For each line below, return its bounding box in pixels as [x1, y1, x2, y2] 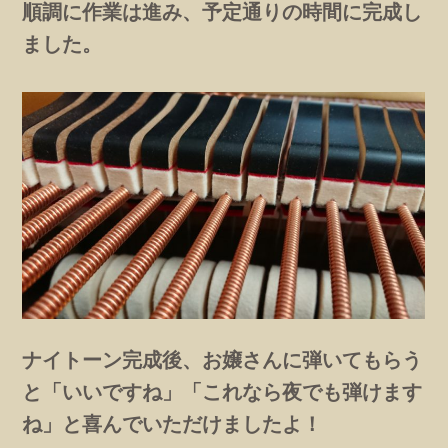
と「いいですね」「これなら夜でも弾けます [22, 379, 423, 405]
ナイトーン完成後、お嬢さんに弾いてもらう [22, 347, 423, 373]
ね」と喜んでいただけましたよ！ [22, 411, 323, 437]
